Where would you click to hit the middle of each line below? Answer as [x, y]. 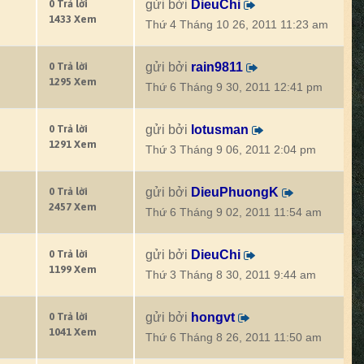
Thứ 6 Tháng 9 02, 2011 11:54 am [234, 212]
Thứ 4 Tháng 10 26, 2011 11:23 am [237, 25]
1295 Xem [73, 82]
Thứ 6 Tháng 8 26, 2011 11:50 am [234, 338]
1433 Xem [73, 19]
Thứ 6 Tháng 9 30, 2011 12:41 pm [234, 87]
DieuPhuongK [235, 192]
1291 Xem [73, 144]
